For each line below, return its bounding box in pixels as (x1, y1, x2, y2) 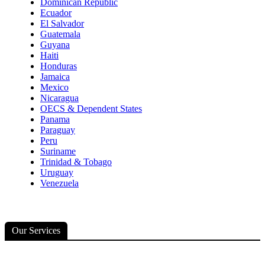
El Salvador (40, 18, 84, 28)
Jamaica (40, 72, 70, 82)
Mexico (40, 82, 69, 92)
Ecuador (40, 8, 72, 18)
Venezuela (40, 178, 79, 188)
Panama (40, 114, 70, 124)
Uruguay (40, 167, 73, 177)
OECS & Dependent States (40, 104, 142, 114)
